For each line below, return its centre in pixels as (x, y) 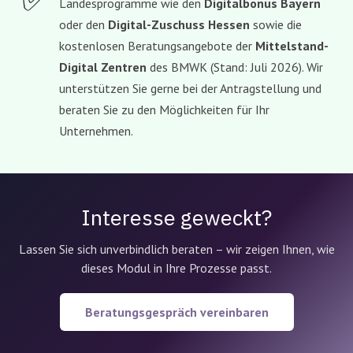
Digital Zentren (103, 67)
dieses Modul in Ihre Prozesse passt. (176, 268)
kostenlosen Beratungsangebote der (157, 46)
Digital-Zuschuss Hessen (179, 25)
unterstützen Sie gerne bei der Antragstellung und (190, 89)
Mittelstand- (292, 46)
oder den (84, 25)
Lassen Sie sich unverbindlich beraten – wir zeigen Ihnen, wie (176, 249)
